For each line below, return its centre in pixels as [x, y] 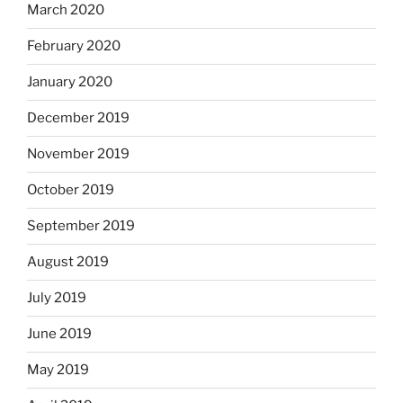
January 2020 [70, 82]
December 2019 [78, 118]
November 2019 [78, 154]
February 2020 [74, 46]
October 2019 [71, 190]
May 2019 [58, 370]
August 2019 [68, 262]
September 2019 [81, 226]
